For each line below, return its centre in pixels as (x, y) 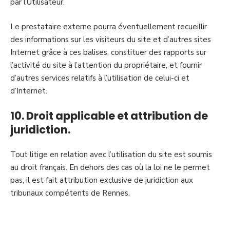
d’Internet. (29, 91)
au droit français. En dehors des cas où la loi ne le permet (110, 167)
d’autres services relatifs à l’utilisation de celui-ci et (100, 78)
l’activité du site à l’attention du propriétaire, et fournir (106, 65)
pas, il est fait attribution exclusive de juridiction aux (102, 180)
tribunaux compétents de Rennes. (70, 193)
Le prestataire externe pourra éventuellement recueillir (109, 26)
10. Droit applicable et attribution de (109, 116)
